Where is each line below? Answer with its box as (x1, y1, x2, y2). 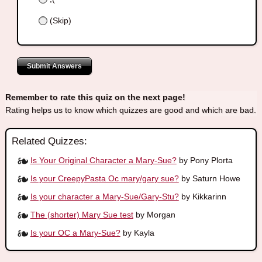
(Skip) (47, 16, 71, 26)
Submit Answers (26, 62, 82, 71)
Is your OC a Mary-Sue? (30, 228, 120, 238)
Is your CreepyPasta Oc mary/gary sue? (30, 174, 179, 184)
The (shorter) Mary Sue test (30, 210, 133, 220)
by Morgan (133, 210, 175, 220)
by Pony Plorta (176, 156, 233, 166)
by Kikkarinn (178, 192, 226, 202)
